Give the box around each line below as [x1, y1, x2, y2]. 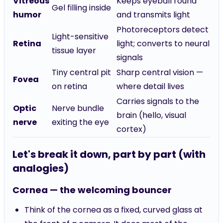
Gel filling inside [52, 2, 111, 13]
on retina [52, 81, 87, 92]
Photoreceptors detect [116, 24, 209, 35]
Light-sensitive [52, 31, 109, 42]
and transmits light [116, 9, 190, 20]
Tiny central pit [52, 67, 111, 78]
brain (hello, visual [116, 110, 186, 121]
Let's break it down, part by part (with [12, 147, 206, 161]
